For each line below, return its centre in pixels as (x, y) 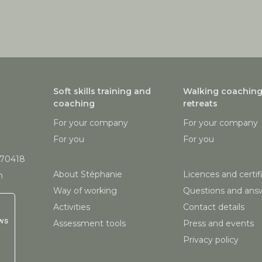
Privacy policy (211, 240)
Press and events (218, 224)
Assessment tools (90, 224)
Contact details (213, 207)
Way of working (85, 191)
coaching (74, 104)
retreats (200, 104)
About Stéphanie (88, 175)
